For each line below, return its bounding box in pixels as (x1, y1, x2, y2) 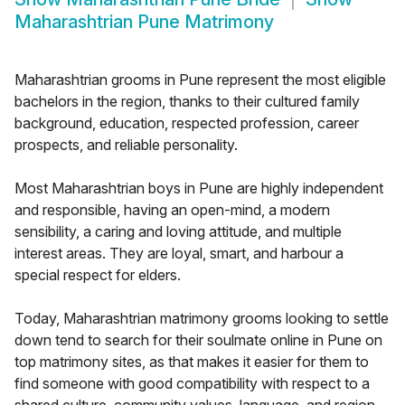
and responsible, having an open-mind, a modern (14, 201, 330, 220)
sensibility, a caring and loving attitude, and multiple (14, 222, 342, 241)
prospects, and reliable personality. (14, 136, 238, 155)
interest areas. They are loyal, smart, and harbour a (14, 244, 344, 263)
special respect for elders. (14, 266, 181, 285)
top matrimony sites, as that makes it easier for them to (14, 353, 369, 372)
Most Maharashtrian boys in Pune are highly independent (14, 179, 383, 198)
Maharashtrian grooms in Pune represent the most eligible (14, 71, 386, 89)
